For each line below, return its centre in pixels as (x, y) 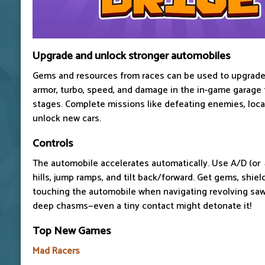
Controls (53, 143)
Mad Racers (56, 251)
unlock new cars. (67, 118)
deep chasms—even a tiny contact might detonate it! (142, 206)
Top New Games (72, 231)
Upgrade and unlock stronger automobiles (131, 56)
